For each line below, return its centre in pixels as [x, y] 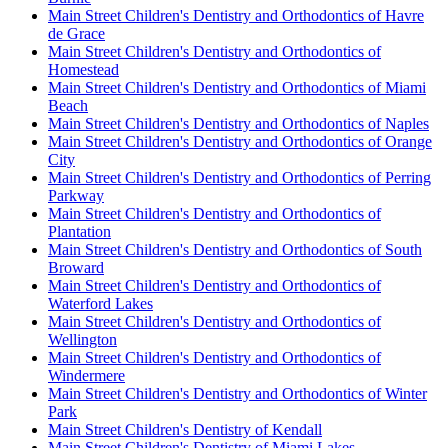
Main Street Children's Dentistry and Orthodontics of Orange [240, 141]
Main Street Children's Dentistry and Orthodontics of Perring [239, 177]
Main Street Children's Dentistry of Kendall [185, 429]
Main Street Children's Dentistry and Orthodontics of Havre [236, 15]
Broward [76, 267]
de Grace [76, 33]
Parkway [76, 195]
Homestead [83, 69]
